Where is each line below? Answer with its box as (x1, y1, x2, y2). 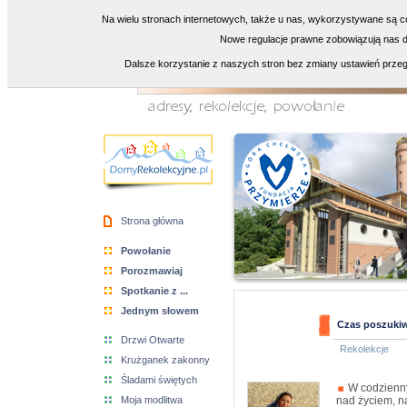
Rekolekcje (337, 343, 389, 354)
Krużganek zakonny (121, 354, 210, 365)
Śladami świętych (121, 374, 197, 385)
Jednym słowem (121, 305, 199, 316)
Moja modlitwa (121, 394, 183, 405)
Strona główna (121, 215, 184, 226)
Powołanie (121, 245, 171, 256)
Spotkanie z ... (121, 285, 188, 296)
